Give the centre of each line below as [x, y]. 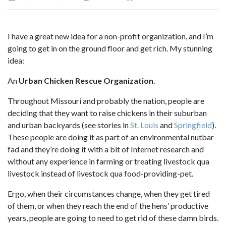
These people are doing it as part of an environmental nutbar [111, 137]
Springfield [193, 125]
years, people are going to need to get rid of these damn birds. [113, 218]
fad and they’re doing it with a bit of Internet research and [106, 149]
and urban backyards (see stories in [69, 125]
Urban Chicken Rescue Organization [86, 80]
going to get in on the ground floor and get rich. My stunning [110, 48]
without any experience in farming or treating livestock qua [108, 161]
